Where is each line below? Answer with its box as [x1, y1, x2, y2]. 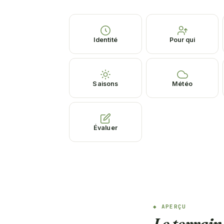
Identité [93, 35, 117, 43]
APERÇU [161, 203, 186, 210]
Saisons [92, 79, 118, 87]
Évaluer [93, 123, 117, 131]
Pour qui [169, 35, 195, 43]
